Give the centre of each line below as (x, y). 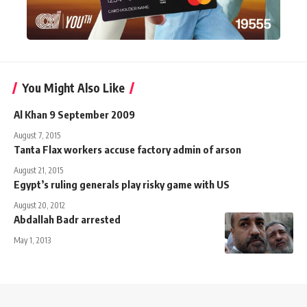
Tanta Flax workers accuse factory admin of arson (127, 150)
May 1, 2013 (32, 241)
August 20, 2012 (39, 206)
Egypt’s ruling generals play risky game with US (122, 185)
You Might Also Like (73, 88)
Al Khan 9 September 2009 (74, 115)
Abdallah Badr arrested (67, 220)
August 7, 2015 (37, 136)
